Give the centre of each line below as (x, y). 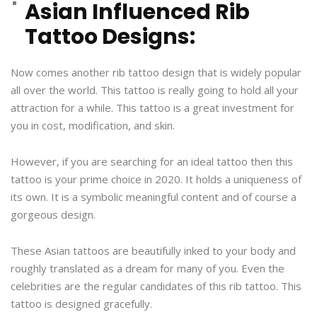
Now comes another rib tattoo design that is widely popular (156, 72)
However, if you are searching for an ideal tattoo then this (152, 161)
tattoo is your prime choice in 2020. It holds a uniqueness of (156, 179)
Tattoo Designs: (110, 36)
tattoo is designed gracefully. (81, 303)
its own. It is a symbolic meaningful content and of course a (154, 196)
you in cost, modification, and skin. (93, 125)
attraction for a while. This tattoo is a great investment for (152, 107)
